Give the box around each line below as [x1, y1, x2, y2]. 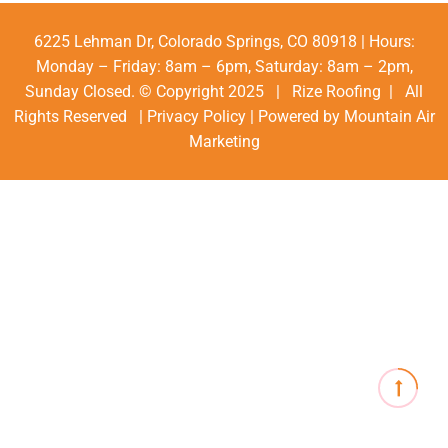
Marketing [188, 132, 260, 152]
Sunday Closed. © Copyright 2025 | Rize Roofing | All [25, 82, 423, 102]
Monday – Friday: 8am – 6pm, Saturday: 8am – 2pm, [35, 57, 413, 77]
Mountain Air [343, 107, 435, 127]
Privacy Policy [146, 107, 246, 127]
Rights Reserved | [13, 107, 147, 127]
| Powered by [245, 107, 344, 127]
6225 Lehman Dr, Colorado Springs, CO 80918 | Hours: [33, 32, 415, 52]
